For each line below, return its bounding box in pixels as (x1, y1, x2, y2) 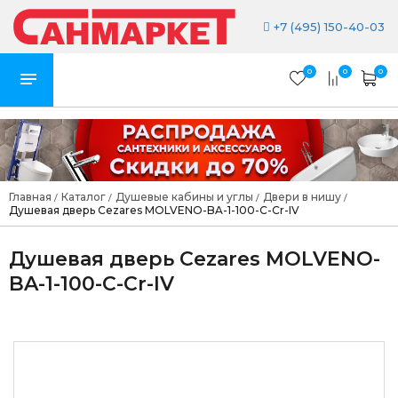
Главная (9, 190, 52, 204)
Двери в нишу (263, 190, 341, 204)
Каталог (61, 190, 106, 204)
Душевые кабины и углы (115, 190, 253, 204)
